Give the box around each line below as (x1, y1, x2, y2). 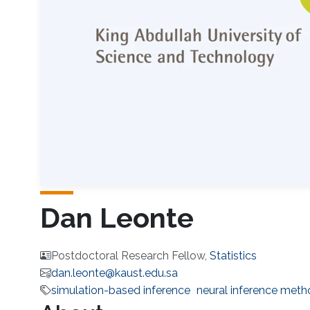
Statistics (209, 249, 257, 263)
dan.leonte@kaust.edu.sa (51, 266, 178, 280)
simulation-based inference (51, 284, 190, 298)
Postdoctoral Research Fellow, (51, 249, 210, 263)
